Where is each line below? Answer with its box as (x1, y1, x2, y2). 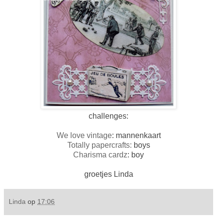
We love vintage (56, 131, 112, 139)
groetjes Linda (84, 170, 133, 178)
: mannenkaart (111, 131, 161, 139)
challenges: (89, 111, 128, 120)
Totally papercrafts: (67, 140, 132, 149)
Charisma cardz (73, 150, 127, 159)
